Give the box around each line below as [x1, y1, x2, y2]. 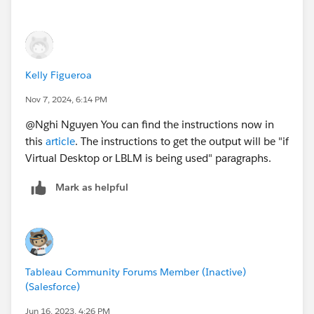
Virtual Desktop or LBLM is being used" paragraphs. [25, 151, 271, 165]
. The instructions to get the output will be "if [75, 135, 289, 149]
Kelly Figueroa [25, 69, 92, 82]
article [46, 135, 75, 149]
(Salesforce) [25, 280, 80, 294]
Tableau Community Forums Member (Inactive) [25, 266, 246, 279]
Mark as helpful [55, 181, 128, 194]
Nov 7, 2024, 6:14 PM [25, 93, 107, 106]
